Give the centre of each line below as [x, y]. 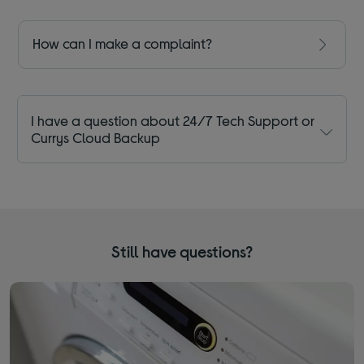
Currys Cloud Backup [96, 138]
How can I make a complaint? [123, 43]
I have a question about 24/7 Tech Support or [173, 121]
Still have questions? [182, 251]
